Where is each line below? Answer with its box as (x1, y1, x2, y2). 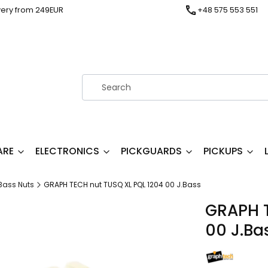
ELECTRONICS (35, 144, 99, 158)
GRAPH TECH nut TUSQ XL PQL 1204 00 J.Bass (44, 179, 201, 190)
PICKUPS (203, 144, 243, 158)
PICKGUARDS (121, 144, 182, 158)
